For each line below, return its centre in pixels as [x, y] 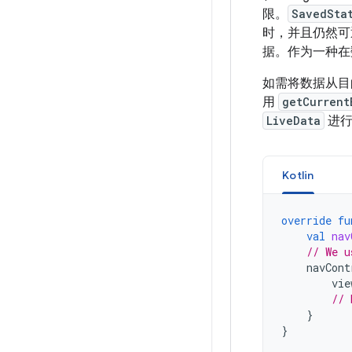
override [306, 220]
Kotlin [298, 175]
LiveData [293, 121]
